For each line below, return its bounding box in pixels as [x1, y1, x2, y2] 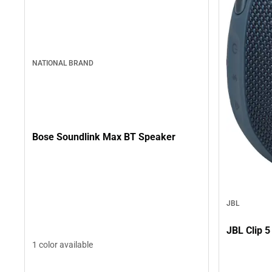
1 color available [32, 239, 93, 250]
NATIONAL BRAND [32, 58, 93, 67]
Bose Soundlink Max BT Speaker [32, 131, 175, 143]
